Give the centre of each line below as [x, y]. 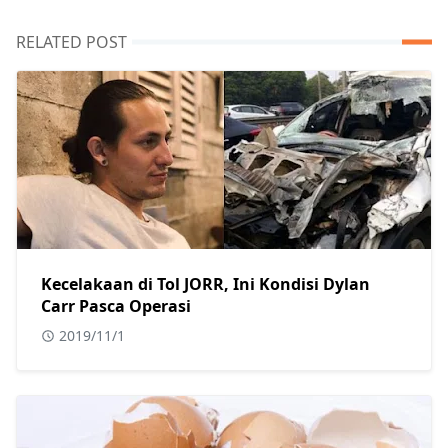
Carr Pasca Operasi [116, 305]
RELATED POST [71, 41]
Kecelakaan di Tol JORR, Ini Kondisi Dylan [205, 283]
